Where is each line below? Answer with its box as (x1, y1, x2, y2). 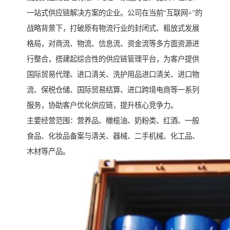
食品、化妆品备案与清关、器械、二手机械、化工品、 (27, 131, 199, 140)
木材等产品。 (27, 147, 70, 156)
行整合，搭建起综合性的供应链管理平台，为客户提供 (27, 54, 199, 63)
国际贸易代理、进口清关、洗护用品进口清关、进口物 (27, 70, 199, 79)
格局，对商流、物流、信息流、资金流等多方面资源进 (27, 39, 199, 48)
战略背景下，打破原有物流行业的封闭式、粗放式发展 (27, 24, 199, 32)
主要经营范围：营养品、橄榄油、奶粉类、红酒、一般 (27, 116, 199, 125)
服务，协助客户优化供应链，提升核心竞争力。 (27, 101, 178, 109)
